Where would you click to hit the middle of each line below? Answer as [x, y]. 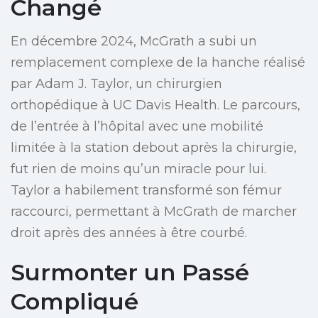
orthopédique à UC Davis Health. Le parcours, [155, 105]
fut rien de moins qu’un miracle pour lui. [138, 169]
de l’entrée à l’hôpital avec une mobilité [137, 127]
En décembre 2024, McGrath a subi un [134, 42]
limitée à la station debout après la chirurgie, [154, 148]
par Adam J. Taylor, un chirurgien [116, 84]
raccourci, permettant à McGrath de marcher [154, 212]
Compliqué [75, 302]
